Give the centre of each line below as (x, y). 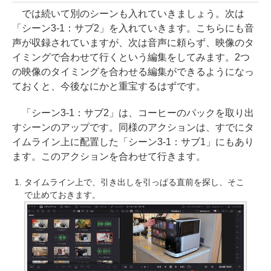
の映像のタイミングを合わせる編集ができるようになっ (133, 71)
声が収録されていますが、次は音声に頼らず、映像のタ (133, 42)
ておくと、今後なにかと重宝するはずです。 (109, 86)
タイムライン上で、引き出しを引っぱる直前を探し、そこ (134, 182)
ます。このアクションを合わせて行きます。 (109, 156)
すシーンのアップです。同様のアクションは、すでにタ (133, 127)
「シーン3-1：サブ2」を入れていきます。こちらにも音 (133, 28)
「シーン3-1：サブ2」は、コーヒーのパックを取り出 (133, 113)
